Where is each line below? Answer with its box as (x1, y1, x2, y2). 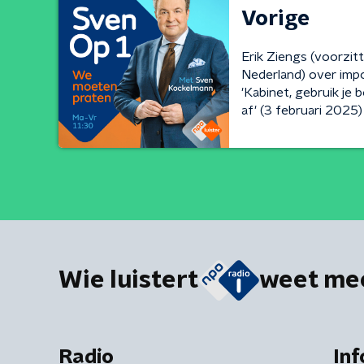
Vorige (241, 8, 310, 29)
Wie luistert (58, 268, 198, 292)
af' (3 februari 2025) (241, 104, 362, 117)
